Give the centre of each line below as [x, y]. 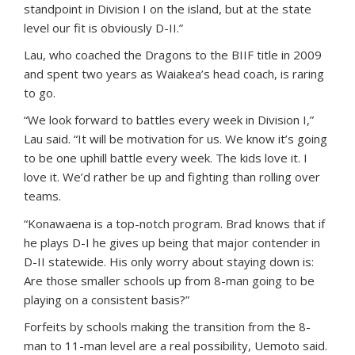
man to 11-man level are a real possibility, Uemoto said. [176, 345]
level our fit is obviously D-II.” [103, 27]
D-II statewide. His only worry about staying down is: [169, 261]
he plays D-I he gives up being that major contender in [172, 242]
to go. [40, 92]
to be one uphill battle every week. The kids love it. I [166, 157]
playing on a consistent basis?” [107, 299]
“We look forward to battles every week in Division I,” [169, 119]
